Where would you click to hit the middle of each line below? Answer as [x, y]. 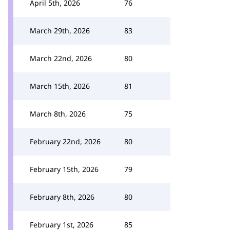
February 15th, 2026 [64, 169]
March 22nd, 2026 [61, 58]
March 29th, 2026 [60, 31]
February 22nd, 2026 [65, 141]
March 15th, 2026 [60, 86]
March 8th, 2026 [58, 114]
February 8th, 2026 [62, 197]
